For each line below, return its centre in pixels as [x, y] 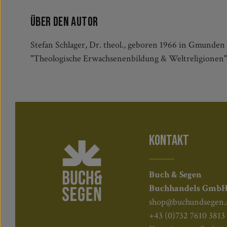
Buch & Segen [175, 175]
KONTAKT [169, 141]
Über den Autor [64, 22]
